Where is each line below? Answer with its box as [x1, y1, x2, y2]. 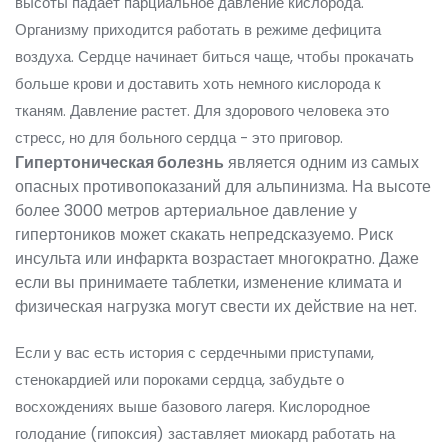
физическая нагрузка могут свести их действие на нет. [15, 295, 417, 319]
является [224, 151, 300, 175]
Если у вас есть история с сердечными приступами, [15, 342, 374, 364]
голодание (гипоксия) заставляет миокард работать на [15, 423, 395, 445]
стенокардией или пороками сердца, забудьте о [15, 369, 344, 391]
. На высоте [345, 175, 431, 199]
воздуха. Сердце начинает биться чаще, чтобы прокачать [15, 46, 414, 68]
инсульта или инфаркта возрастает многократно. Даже [15, 247, 419, 271]
